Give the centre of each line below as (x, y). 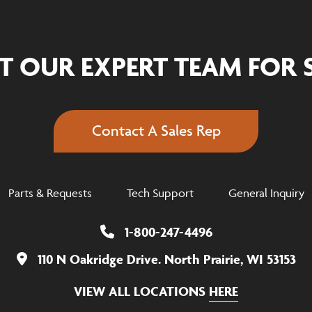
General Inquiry (266, 193)
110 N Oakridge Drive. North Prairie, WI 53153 (166, 259)
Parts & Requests (50, 193)
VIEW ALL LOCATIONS (141, 291)
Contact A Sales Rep (156, 131)
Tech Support (160, 193)
